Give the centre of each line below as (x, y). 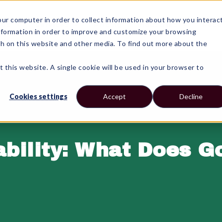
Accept (114, 97)
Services (52, 25)
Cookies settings (38, 97)
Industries (157, 25)
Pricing (108, 25)
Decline (191, 97)
